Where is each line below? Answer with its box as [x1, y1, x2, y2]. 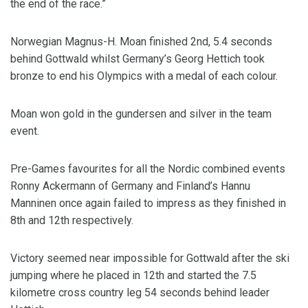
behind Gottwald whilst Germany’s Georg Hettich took [10, 52, 265, 65]
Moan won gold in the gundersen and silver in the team [10, 107, 272, 120]
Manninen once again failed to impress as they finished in [10, 197, 286, 210]
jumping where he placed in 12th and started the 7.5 [10, 269, 256, 282]
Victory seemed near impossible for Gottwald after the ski [10, 252, 289, 265]
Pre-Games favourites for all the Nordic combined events [10, 162, 285, 175]
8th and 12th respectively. [10, 214, 133, 227]
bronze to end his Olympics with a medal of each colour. [10, 69, 278, 82]
